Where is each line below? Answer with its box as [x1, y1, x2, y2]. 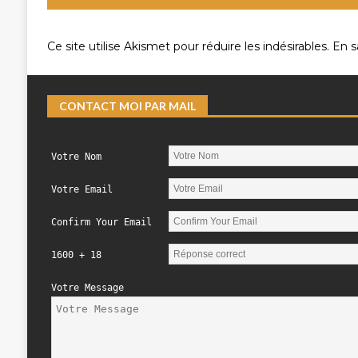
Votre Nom [50, 151, 101, 163]
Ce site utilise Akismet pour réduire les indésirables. [46, 39, 332, 54]
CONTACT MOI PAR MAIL [58, 99, 196, 113]
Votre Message [50, 282, 124, 294]
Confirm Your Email [50, 217, 152, 229]
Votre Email [50, 184, 113, 196]
